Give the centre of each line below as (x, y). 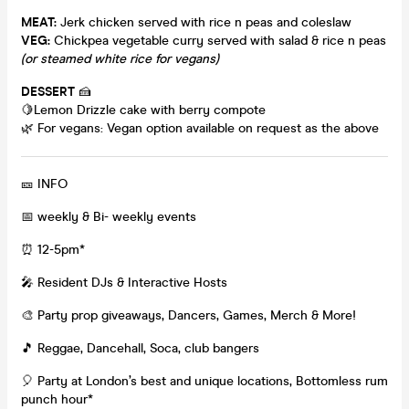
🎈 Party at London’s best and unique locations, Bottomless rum (204, 381)
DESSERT (48, 91)
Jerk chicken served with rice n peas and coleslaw (206, 22)
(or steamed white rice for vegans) (120, 58)
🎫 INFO (44, 184)
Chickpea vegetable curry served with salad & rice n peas (220, 40)
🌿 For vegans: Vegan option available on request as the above (200, 128)
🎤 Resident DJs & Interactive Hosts (124, 282)
